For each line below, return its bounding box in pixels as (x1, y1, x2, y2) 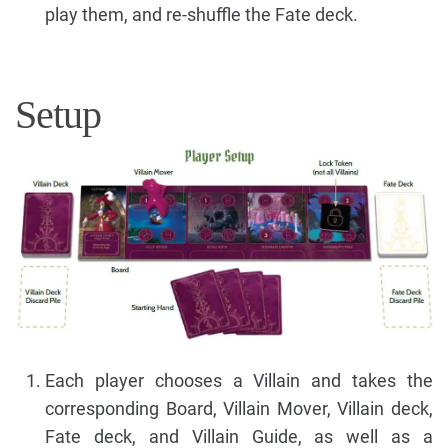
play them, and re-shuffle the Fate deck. (45, 3, 358, 25)
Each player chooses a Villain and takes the (45, 369, 433, 391)
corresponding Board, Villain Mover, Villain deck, (45, 397, 433, 419)
